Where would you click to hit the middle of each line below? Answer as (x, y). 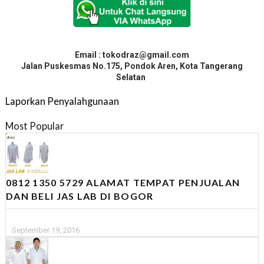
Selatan (132, 77)
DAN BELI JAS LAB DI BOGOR (80, 196)
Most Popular (34, 126)
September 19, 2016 (45, 230)
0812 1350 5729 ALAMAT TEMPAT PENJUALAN (123, 183)
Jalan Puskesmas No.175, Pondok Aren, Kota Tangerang (132, 66)
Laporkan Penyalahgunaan (62, 101)
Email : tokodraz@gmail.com (132, 55)
